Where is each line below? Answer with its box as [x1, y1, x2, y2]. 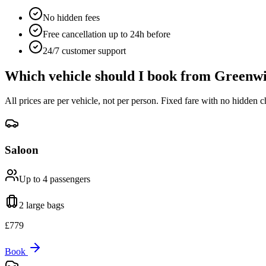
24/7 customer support [43, 45, 126, 56]
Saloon [5, 144, 39, 157]
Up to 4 [19, 173, 47, 184]
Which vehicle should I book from [5, 68, 214, 84]
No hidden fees [43, 12, 100, 23]
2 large [19, 199, 45, 210]
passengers [47, 173, 90, 184]
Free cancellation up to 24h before [43, 28, 170, 39]
